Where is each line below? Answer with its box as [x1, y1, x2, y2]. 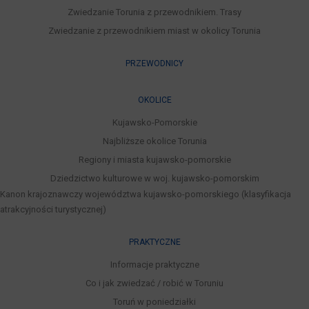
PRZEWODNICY [126, 58, 183, 68]
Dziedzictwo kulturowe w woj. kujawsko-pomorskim [50, 172, 259, 183]
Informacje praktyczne [110, 259, 199, 270]
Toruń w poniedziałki [113, 296, 196, 307]
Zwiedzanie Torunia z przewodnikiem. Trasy [68, 6, 241, 17]
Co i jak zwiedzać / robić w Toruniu [86, 277, 223, 288]
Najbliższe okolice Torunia [102, 135, 207, 146]
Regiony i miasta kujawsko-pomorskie [78, 154, 231, 165]
